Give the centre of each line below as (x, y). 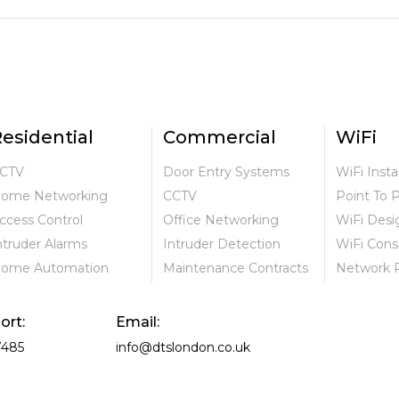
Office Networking (220, 220)
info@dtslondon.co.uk (183, 347)
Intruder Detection (221, 244)
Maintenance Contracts (235, 269)
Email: (138, 322)
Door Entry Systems (226, 172)
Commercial (219, 138)
